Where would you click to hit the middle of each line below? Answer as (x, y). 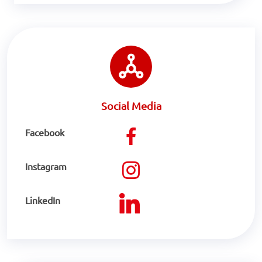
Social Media (131, 106)
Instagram (46, 166)
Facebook (45, 132)
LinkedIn (43, 200)
